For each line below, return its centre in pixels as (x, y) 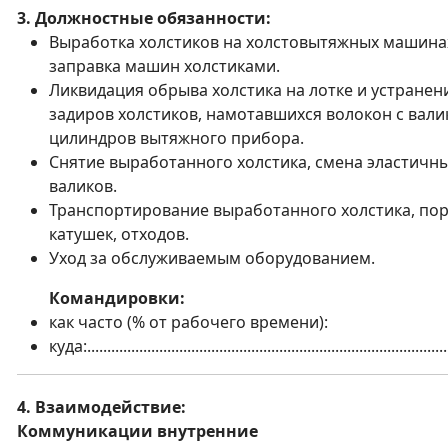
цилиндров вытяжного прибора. (176, 138)
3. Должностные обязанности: (144, 18)
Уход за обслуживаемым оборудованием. (212, 258)
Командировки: (117, 298)
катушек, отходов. (119, 234)
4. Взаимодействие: (101, 407)
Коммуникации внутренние (137, 431)
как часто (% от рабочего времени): (188, 322)
